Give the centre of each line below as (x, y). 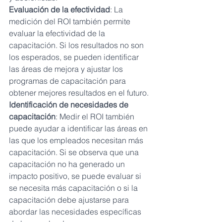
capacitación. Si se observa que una (75, 152)
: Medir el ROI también (96, 117)
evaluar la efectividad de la (58, 33)
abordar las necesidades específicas (76, 212)
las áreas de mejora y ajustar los (67, 69)
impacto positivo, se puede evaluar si (76, 176)
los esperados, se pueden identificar (75, 57)
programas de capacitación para (68, 81)
